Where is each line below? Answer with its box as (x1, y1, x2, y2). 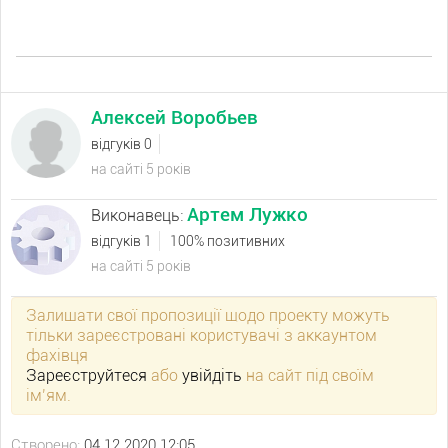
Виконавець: (91, 206, 187, 225)
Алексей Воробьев (91, 106, 258, 129)
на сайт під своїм (242, 366, 374, 385)
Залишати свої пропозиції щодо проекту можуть (26, 306, 390, 325)
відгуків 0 (91, 136, 152, 152)
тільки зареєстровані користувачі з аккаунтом (26, 326, 377, 345)
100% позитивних (170, 233, 285, 249)
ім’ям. (26, 386, 71, 405)
